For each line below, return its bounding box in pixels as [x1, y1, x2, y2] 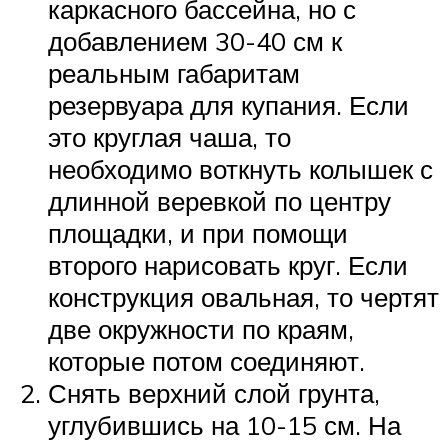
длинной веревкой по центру [48, 184, 391, 217]
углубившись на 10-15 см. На [48, 408, 401, 441]
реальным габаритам [48, 56, 300, 89]
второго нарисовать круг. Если [48, 248, 408, 281]
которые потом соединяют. [48, 344, 365, 377]
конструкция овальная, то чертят [48, 280, 439, 313]
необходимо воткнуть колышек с [48, 152, 433, 185]
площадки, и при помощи [48, 216, 348, 249]
